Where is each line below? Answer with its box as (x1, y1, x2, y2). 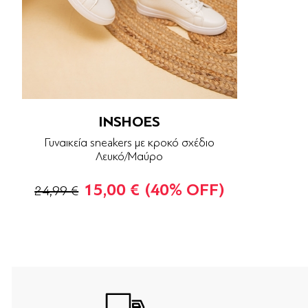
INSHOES (98, 113, 161, 131)
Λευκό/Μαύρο (96, 150, 164, 164)
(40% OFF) (145, 181, 225, 200)
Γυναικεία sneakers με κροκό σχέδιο (44, 136, 214, 150)
